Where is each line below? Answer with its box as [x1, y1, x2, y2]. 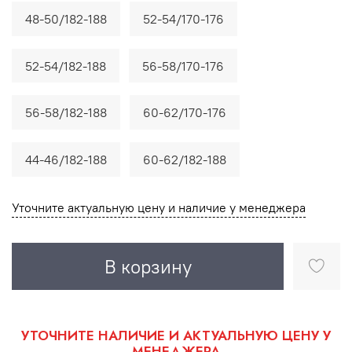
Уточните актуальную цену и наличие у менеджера [12, 199, 306, 215]
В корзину [104, 254, 192, 278]
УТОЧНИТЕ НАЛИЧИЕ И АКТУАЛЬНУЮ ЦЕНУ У [21, 325, 331, 345]
